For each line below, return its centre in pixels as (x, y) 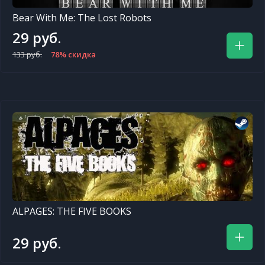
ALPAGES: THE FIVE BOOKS (72, 211)
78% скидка (73, 54)
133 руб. (27, 54)
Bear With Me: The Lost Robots (82, 18)
